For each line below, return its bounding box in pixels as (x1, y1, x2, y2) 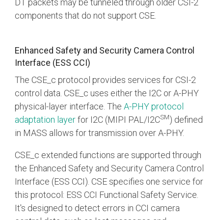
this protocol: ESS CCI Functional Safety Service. (15, 190, 198, 200)
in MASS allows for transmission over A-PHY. (15, 128, 186, 138)
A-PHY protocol (124, 101, 184, 112)
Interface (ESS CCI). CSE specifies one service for (15, 176, 203, 187)
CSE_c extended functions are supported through (15, 150, 201, 161)
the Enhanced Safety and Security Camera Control (15, 163, 204, 174)
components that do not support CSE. (15, 10, 158, 21)
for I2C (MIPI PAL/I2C (76, 114, 160, 125)
